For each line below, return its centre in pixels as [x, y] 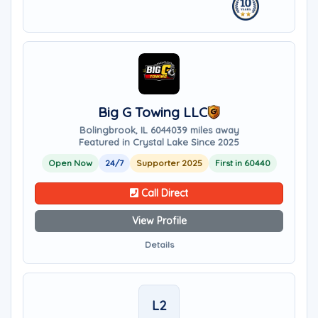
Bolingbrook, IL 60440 [128, 130]
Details [159, 245]
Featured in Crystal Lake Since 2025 [159, 142]
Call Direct [163, 193]
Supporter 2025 [169, 163]
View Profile [159, 221]
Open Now [70, 163]
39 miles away [208, 130]
